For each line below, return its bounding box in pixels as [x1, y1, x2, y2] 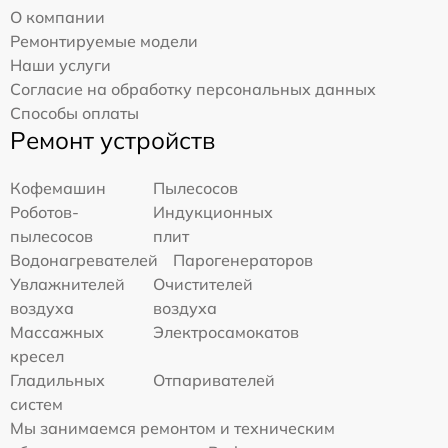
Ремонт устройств [10, 124, 215, 155]
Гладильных [10, 369, 105, 390]
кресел [10, 345, 64, 366]
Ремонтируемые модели [10, 30, 198, 51]
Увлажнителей [10, 273, 125, 294]
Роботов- [10, 201, 79, 222]
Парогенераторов [173, 249, 313, 270]
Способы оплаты [10, 102, 139, 123]
